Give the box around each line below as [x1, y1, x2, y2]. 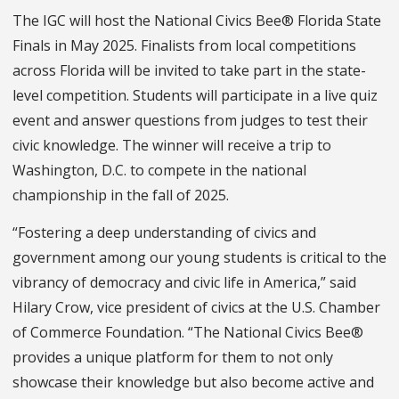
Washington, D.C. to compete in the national [12, 159, 306, 180]
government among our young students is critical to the [12, 247, 387, 267]
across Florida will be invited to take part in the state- [12, 60, 366, 80]
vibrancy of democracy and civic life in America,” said [12, 272, 356, 292]
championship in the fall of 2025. [12, 184, 232, 205]
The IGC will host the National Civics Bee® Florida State [12, 10, 381, 30]
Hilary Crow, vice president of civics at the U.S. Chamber [12, 297, 380, 317]
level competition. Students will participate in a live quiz [12, 85, 378, 105]
